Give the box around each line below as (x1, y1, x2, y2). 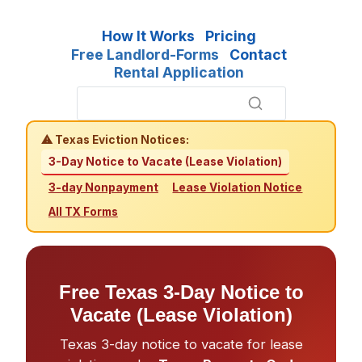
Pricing (205, 27, 256, 44)
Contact (229, 45, 287, 63)
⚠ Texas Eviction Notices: (41, 133, 190, 147)
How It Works (102, 27, 196, 44)
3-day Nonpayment (48, 180, 158, 194)
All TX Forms (48, 204, 118, 218)
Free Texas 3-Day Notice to (58, 281, 304, 304)
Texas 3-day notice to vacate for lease (59, 335, 303, 352)
